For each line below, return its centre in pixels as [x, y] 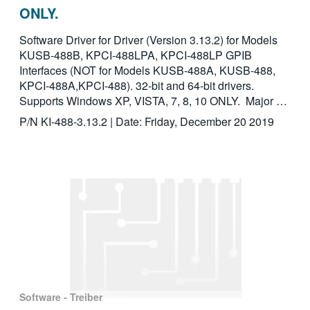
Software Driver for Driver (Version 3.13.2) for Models [148, 40]
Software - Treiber [61, 297]
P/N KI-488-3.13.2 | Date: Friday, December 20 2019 [146, 122]
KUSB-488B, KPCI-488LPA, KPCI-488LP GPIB [135, 55]
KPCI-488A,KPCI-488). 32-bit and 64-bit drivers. [136, 86]
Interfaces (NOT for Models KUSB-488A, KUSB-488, [147, 71]
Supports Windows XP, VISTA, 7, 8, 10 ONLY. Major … [153, 101]
